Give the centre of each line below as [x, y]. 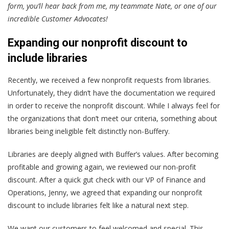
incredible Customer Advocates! [58, 19]
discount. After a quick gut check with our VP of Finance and [107, 180]
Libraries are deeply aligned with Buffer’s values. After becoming [113, 154]
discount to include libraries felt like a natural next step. [98, 205]
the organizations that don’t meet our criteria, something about [112, 119]
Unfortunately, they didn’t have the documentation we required [111, 93]
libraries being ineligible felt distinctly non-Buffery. [89, 131]
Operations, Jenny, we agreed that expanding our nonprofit [105, 193]
